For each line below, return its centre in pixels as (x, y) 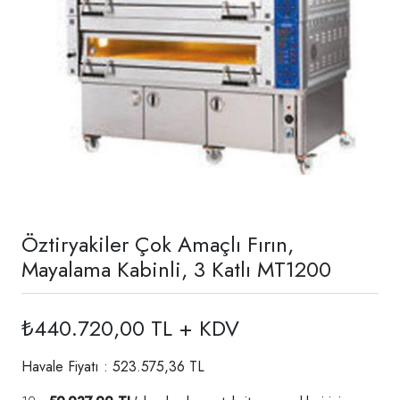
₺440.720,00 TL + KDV (130, 328)
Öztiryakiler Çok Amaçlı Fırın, (158, 244)
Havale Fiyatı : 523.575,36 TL (113, 366)
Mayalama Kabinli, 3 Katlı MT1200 (176, 269)
